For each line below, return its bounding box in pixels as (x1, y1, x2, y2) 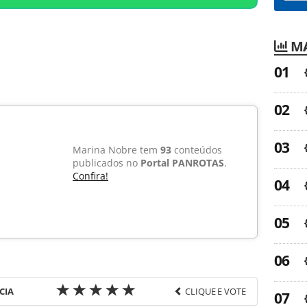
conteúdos (171, 143, 222, 157)
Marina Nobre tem (73, 143, 160, 157)
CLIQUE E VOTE (185, 285, 246, 298)
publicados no (73, 156, 140, 170)
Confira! (73, 169, 108, 183)
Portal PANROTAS (140, 156, 224, 170)
